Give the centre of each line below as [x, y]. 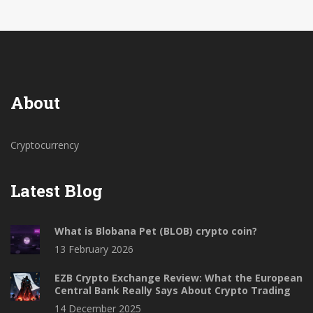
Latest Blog [57, 191]
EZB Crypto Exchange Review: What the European [179, 278]
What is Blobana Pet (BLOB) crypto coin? [156, 231]
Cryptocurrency [45, 145]
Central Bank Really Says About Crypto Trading [173, 291]
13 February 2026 [94, 249]
